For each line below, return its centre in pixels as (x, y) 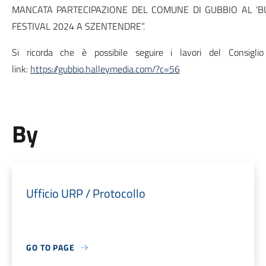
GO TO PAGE (50, 247)
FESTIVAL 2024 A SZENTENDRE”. (78, 26)
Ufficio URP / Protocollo (85, 193)
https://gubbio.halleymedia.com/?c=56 (105, 69)
